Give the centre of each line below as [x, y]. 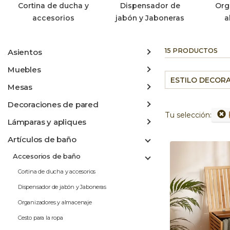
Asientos [25, 52]
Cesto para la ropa [41, 217]
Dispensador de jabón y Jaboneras [62, 187]
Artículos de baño [42, 139]
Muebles [24, 69]
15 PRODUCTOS [191, 50]
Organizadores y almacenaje [55, 202]
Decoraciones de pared [53, 104]
